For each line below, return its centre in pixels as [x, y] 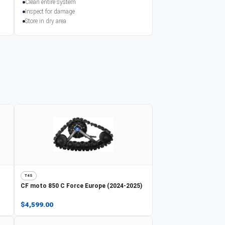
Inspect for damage [50, 11]
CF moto [34, 186]
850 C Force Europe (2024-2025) [95, 186]
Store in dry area [46, 21]
